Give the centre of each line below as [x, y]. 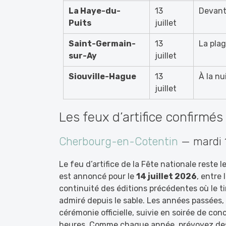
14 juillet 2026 [166, 176]
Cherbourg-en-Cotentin [119, 142]
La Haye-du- [95, 11]
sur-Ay [83, 56]
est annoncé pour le [98, 176]
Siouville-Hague [102, 76]
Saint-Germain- [102, 44]
